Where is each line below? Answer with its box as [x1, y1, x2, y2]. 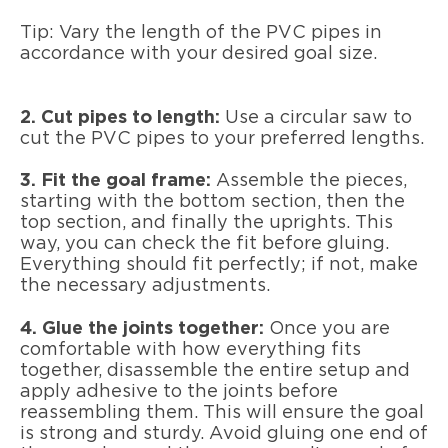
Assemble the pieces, [211, 172, 407, 191]
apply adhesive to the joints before [20, 382, 338, 401]
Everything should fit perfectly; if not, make [20, 256, 418, 275]
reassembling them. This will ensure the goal [20, 403, 424, 422]
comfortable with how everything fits [20, 340, 361, 359]
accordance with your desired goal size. [20, 45, 377, 64]
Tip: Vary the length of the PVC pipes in [20, 24, 382, 43]
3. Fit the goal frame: [20, 172, 211, 191]
